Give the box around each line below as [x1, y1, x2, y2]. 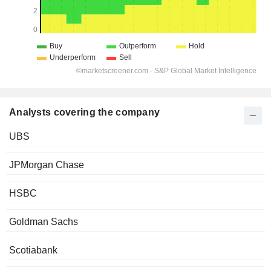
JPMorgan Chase [9, 160, 84, 171]
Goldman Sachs [9, 217, 78, 227]
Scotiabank [9, 245, 57, 256]
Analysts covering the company [9, 107, 160, 118]
